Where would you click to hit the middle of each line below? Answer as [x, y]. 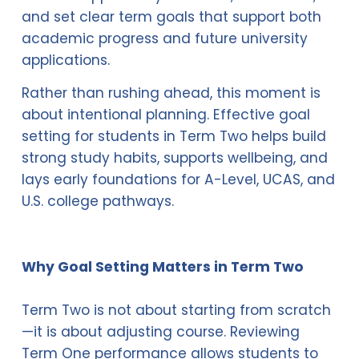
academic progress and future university [164, 39]
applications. [65, 61]
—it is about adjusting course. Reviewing [160, 332]
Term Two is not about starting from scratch [176, 311]
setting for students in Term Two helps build [173, 137]
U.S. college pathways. [97, 202]
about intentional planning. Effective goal [165, 115]
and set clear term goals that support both [171, 17]
